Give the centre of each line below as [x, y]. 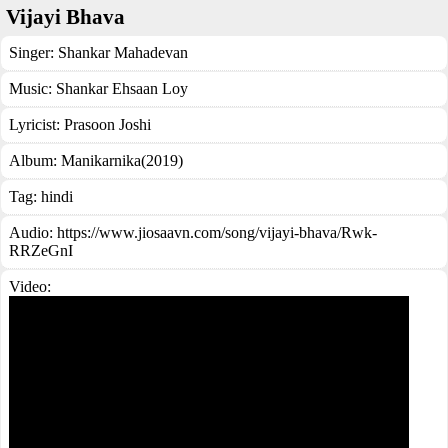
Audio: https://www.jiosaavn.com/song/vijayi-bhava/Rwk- [193, 232]
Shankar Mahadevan [123, 52]
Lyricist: [36, 124]
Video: [30, 286]
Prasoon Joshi [107, 124]
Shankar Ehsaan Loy [122, 88]
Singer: [33, 52]
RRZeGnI [41, 250]
